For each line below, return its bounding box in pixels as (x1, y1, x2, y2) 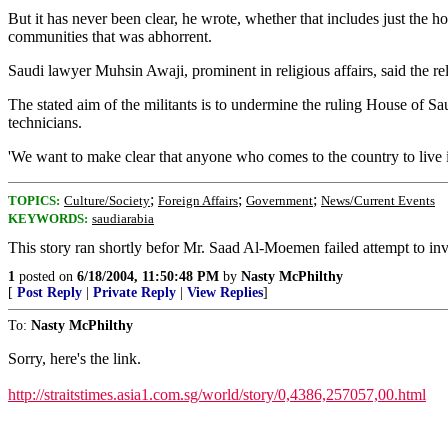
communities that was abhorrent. (8, 28, 212, 45)
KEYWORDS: (8, 211, 88, 226)
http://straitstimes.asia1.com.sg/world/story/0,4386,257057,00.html (8, 386, 426, 403)
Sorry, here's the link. (8, 350, 141, 367)
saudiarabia (92, 211, 154, 226)
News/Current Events (321, 193, 435, 208)
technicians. (8, 114, 82, 131)
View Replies (187, 285, 263, 300)
